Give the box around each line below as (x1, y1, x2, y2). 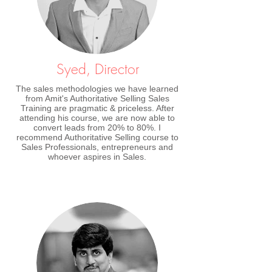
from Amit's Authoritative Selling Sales (25, 93, 169, 103)
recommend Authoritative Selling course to (16, 132, 178, 142)
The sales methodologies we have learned (16, 84, 178, 93)
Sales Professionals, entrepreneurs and (21, 142, 173, 152)
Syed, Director (56, 59, 139, 78)
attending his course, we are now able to (19, 113, 175, 123)
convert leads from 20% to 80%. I (33, 123, 161, 132)
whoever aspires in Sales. (48, 152, 146, 161)
